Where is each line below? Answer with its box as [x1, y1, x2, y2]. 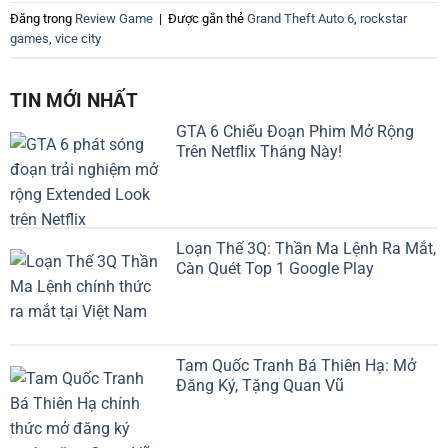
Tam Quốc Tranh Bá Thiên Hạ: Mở [176, 355, 416, 375]
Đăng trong [10, 11, 75, 27]
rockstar [360, 11, 407, 27]
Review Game [75, 11, 153, 27]
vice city [55, 31, 101, 47]
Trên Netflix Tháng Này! [176, 142, 342, 162]
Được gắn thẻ [168, 11, 247, 27]
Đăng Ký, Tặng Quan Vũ [176, 375, 344, 395]
